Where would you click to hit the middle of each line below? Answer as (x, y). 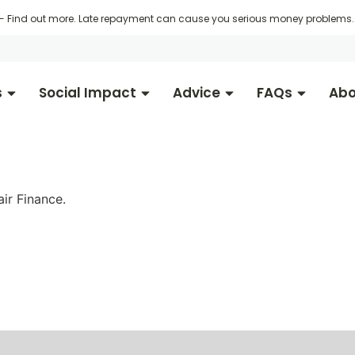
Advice (197, 93)
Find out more (40, 19)
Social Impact (88, 93)
